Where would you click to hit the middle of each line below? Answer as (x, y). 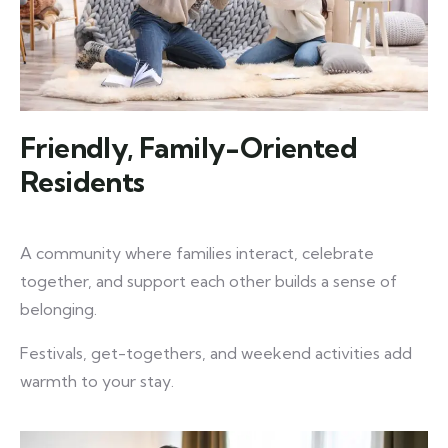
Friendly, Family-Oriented (188, 148)
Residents (82, 182)
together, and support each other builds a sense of (208, 281)
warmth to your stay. (97, 381)
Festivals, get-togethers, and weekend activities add (216, 353)
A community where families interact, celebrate (197, 253)
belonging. (58, 309)
